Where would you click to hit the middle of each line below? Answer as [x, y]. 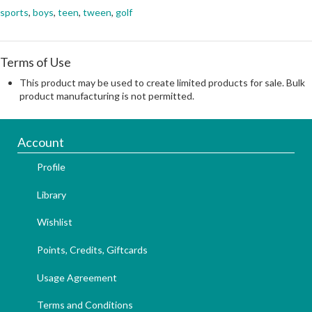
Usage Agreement [77, 277]
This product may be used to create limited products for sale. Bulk [162, 83]
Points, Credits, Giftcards [92, 249]
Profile [51, 167]
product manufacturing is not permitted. [107, 96]
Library [52, 194]
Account [41, 142]
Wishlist [55, 222]
